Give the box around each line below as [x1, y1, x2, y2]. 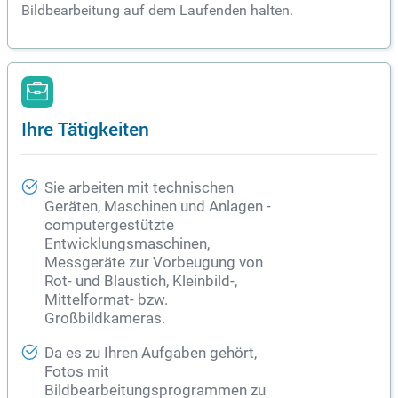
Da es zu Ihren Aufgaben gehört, [44, 345, 257, 362]
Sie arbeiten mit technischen [44, 179, 234, 197]
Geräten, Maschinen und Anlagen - [44, 198, 271, 216]
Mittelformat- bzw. [44, 291, 168, 309]
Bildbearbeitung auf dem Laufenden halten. [21, 2, 293, 20]
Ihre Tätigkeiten [21, 115, 149, 142]
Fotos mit [44, 363, 109, 381]
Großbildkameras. [44, 310, 165, 328]
